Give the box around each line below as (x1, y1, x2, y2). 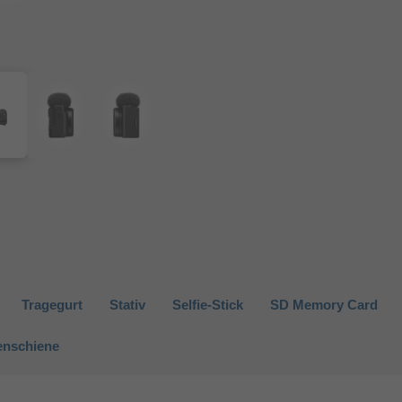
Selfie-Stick (172, 297, 243, 313)
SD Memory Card (270, 297, 378, 313)
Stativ (109, 297, 145, 313)
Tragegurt (22, 297, 83, 313)
